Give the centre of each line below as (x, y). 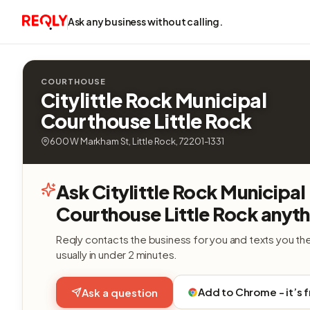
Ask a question (120, 292)
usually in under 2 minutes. (117, 254)
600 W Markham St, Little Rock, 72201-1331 (137, 141)
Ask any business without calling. (145, 21)
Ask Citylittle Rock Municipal (181, 192)
